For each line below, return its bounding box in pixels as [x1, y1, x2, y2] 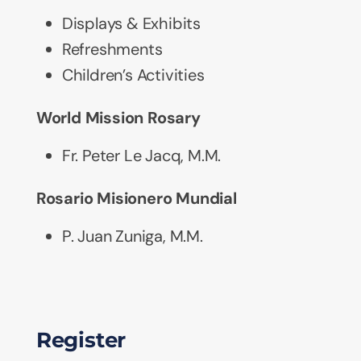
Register [35, 327, 127, 354]
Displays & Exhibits [61, 13, 201, 35]
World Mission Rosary [35, 107, 201, 129]
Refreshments [61, 39, 163, 60]
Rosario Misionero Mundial [35, 188, 237, 210]
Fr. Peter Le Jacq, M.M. [61, 145, 222, 167]
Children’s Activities [61, 64, 205, 86]
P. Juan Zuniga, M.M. [61, 226, 203, 247]
